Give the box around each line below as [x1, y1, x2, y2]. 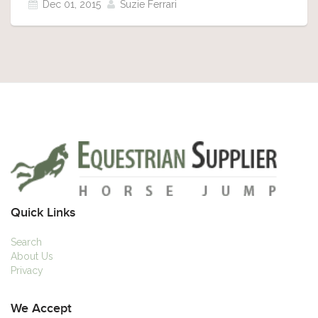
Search [11, 236, 42, 248]
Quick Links [11, 206, 76, 219]
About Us [11, 250, 53, 262]
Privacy [11, 264, 43, 276]
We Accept [11, 302, 72, 315]
